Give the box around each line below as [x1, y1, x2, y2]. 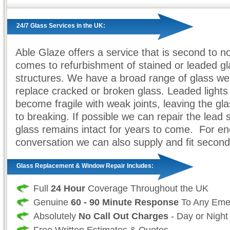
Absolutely [33, 210, 79, 221]
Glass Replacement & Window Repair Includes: [16, 162, 154, 169]
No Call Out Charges [79, 210, 168, 221]
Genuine [33, 197, 71, 207]
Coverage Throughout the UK [85, 183, 208, 194]
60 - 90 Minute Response [71, 197, 179, 207]
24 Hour [51, 183, 85, 194]
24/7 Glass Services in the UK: [16, 22, 105, 29]
